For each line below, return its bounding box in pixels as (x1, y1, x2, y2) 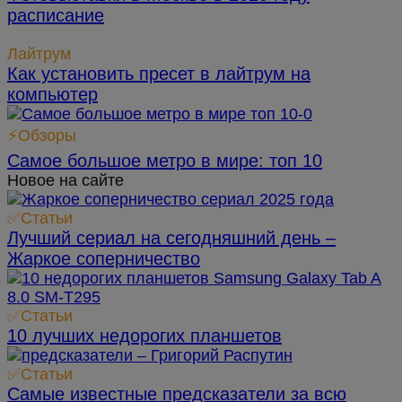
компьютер (7, 84, 98, 105)
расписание (7, 5, 104, 26)
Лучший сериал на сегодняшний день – (7, 228, 336, 249)
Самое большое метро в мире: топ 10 (7, 151, 322, 171)
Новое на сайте (7, 171, 124, 190)
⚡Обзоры (7, 127, 76, 145)
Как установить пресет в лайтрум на (7, 64, 310, 84)
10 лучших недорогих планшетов (7, 326, 282, 346)
